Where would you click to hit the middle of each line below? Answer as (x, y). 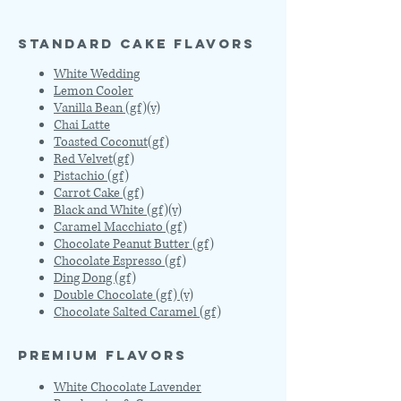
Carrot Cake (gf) (99, 193)
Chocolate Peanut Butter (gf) (134, 244)
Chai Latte (82, 125)
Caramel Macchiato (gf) (120, 227)
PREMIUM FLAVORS (102, 355)
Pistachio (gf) (91, 176)
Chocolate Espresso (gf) (120, 261)
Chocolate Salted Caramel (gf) (137, 312)
